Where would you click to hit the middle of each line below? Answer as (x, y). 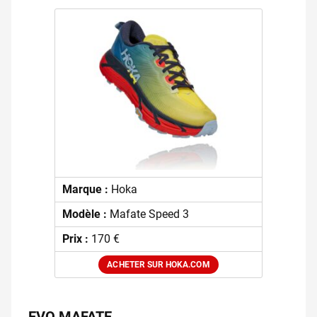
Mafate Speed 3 (149, 214)
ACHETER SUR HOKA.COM (158, 265)
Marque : (86, 190)
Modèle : (86, 214)
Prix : (76, 239)
